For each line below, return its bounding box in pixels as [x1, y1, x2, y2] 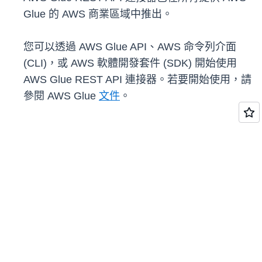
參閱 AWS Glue [23, 90, 99, 102]
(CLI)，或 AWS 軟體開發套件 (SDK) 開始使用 [23, 57, 237, 70]
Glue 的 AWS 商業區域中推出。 [23, 8, 173, 20]
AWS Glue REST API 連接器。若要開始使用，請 [23, 74, 251, 86]
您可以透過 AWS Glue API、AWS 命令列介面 [23, 41, 236, 53]
